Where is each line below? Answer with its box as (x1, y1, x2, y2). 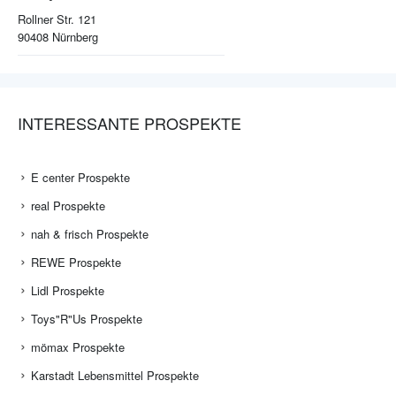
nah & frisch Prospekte (31, 225, 148, 243)
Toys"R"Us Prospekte (31, 310, 142, 328)
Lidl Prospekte (31, 282, 104, 300)
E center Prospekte (31, 169, 130, 187)
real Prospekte (31, 197, 105, 215)
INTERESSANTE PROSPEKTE (18, 111, 241, 135)
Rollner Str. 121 (18, 11, 96, 28)
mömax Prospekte (31, 339, 125, 356)
